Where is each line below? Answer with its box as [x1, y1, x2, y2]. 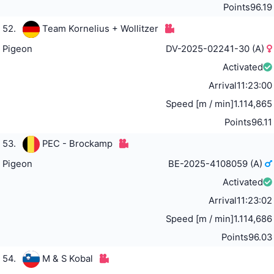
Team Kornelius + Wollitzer [42, 23, 158, 34]
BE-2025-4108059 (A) [168, 158, 265, 169]
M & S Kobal [42, 253, 93, 264]
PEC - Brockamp [42, 138, 113, 149]
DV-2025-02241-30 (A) [166, 43, 267, 54]
